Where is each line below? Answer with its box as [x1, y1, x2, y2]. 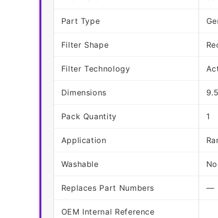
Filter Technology [61, 63, 130, 73]
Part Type [61, 16, 100, 26]
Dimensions [61, 87, 107, 97]
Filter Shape [61, 39, 109, 50]
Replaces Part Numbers [61, 182, 155, 193]
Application [61, 135, 107, 145]
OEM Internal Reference [61, 206, 155, 217]
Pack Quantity [61, 111, 117, 121]
